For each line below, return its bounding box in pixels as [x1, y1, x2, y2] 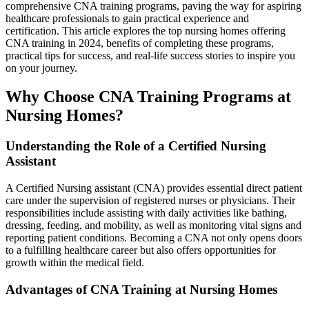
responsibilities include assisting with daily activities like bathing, [6, 207, 287, 219]
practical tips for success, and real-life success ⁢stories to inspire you [6, 49, 295, 61]
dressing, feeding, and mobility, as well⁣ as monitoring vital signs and [6, 219, 301, 232]
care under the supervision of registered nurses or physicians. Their [6, 195, 295, 207]
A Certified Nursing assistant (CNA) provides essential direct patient [6, 182, 302, 195]
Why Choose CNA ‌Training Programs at [6, 88, 291, 106]
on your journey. [6, 61, 77, 74]
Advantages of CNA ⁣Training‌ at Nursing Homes [6, 281, 277, 297]
